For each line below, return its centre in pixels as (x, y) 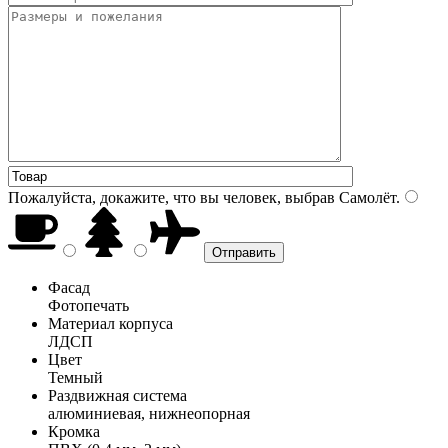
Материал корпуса (110, 323)
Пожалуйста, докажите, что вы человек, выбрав (171, 197)
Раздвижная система (117, 395)
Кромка (74, 431)
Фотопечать (88, 305)
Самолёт (365, 197)
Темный (75, 377)
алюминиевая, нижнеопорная (149, 413)
